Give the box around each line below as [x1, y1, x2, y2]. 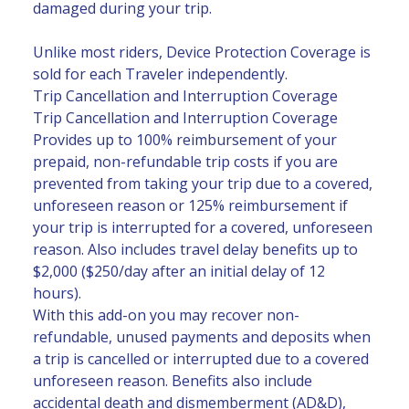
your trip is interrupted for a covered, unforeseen [33, 217, 372, 238]
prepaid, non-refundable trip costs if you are [33, 152, 338, 173]
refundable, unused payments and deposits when [33, 327, 371, 348]
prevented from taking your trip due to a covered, [33, 173, 372, 194]
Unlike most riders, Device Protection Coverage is [33, 42, 371, 63]
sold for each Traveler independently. [33, 64, 288, 85]
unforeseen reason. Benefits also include [33, 371, 312, 392]
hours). [33, 283, 81, 304]
